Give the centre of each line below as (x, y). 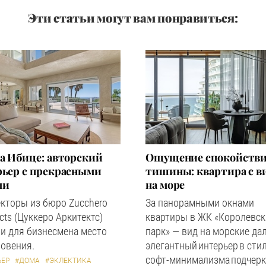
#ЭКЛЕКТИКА (68, 261)
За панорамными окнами (200, 203)
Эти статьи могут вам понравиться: (133, 18)
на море (165, 185)
